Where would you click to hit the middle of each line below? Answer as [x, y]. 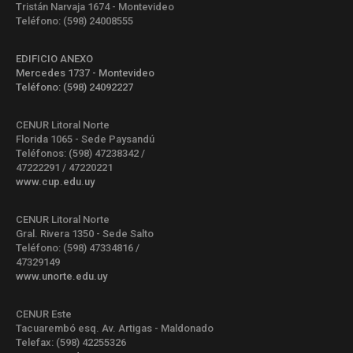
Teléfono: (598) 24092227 [74, 87]
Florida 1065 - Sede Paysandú [85, 139]
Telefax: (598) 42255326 [71, 342]
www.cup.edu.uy [55, 181]
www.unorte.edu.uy [61, 276]
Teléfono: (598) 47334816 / [78, 247]
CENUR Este [44, 314]
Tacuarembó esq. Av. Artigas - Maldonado [115, 328]
